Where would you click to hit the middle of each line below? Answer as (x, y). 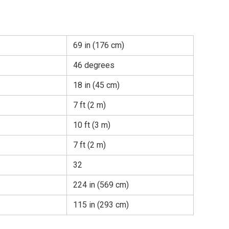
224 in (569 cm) (101, 185)
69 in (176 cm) (99, 45)
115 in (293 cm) (101, 205)
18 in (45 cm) (96, 85)
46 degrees (94, 65)
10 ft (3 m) (92, 125)
